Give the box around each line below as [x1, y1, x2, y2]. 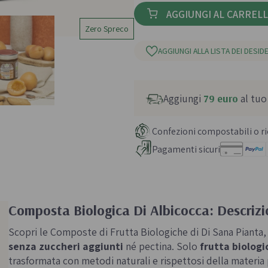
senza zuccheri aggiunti [8, 239, 123, 254]
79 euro [203, 91, 238, 105]
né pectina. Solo [123, 239, 200, 254]
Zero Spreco [85, 23, 129, 34]
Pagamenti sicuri [152, 142, 220, 156]
